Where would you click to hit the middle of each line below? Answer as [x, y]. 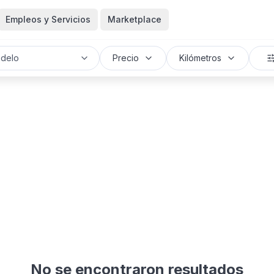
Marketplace [134, 19]
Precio [126, 58]
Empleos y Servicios [48, 19]
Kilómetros [200, 58]
